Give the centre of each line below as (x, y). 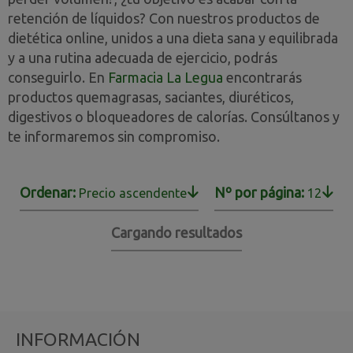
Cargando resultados (176, 232)
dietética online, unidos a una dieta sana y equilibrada (173, 38)
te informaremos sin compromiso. (114, 136)
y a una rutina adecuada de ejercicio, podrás (143, 58)
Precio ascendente (133, 193)
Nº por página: (261, 192)
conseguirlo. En (58, 77)
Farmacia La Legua (165, 77)
